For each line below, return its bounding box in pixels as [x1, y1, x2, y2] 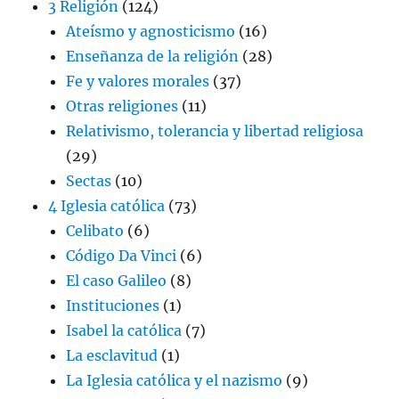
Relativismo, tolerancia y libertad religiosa [66, 121, 364, 140]
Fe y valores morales [66, 71, 210, 90]
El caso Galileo [66, 271, 167, 289]
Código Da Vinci [66, 246, 177, 265]
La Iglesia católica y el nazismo [66, 370, 283, 389]
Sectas [66, 171, 112, 190]
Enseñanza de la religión [66, 46, 240, 65]
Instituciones [66, 296, 160, 314]
